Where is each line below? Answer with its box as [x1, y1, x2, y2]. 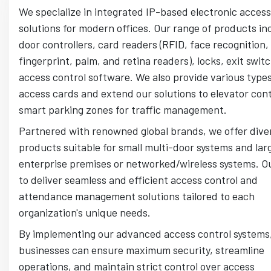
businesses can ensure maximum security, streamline [19, 243, 264, 257]
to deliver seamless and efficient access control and [19, 173, 258, 187]
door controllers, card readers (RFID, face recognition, [19, 38, 269, 51]
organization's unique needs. [19, 206, 151, 220]
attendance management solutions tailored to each [19, 189, 255, 203]
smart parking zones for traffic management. [19, 103, 227, 117]
